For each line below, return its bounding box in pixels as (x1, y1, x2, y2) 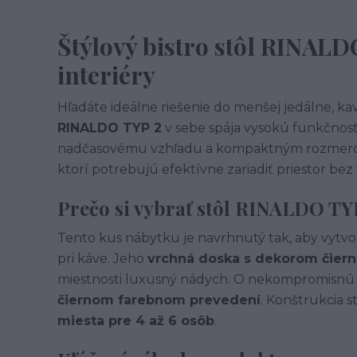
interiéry (57, 59, 155, 91)
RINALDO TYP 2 (57, 120, 162, 135)
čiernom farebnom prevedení (57, 292, 261, 308)
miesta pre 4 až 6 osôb (57, 313, 214, 328)
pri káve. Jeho (57, 251, 147, 266)
